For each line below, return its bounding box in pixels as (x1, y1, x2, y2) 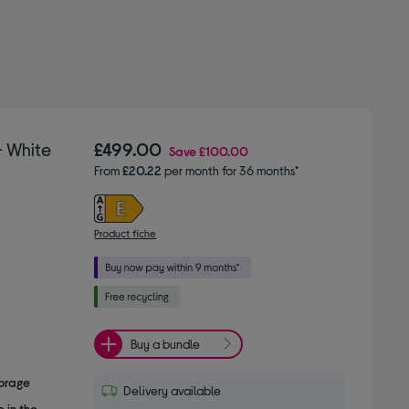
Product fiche (94, 225, 157, 239)
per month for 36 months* (162, 162, 299, 178)
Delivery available (123, 382, 222, 398)
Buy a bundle (131, 336, 201, 352)
